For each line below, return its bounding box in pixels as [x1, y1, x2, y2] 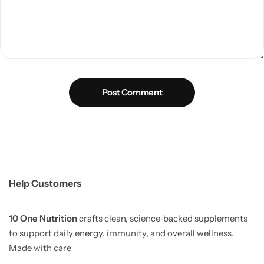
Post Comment [101, 87, 163, 98]
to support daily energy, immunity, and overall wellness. [9, 227, 234, 239]
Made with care [9, 242, 71, 253]
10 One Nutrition [9, 212, 77, 224]
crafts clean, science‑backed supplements [77, 212, 247, 224]
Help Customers [9, 177, 81, 189]
